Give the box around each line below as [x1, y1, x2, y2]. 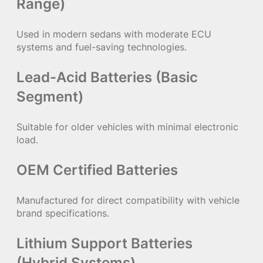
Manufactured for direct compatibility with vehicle [16, 194, 240, 207]
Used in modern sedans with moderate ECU [16, 28, 211, 40]
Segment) [16, 87, 83, 105]
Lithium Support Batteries [16, 235, 193, 252]
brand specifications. [16, 207, 109, 220]
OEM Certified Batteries [16, 161, 178, 179]
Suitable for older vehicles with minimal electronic [16, 120, 238, 133]
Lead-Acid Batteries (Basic [16, 68, 198, 86]
